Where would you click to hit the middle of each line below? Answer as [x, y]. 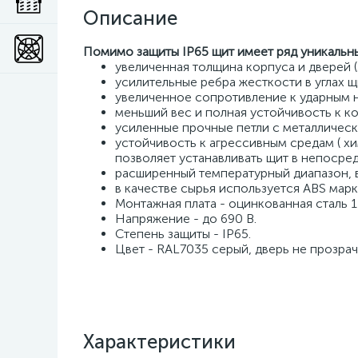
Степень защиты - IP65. [183, 234]
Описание [130, 18]
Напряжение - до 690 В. [186, 219]
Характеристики [159, 342]
